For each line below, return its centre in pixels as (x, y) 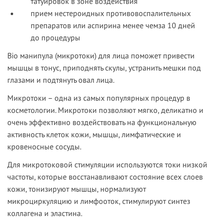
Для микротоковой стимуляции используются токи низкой (107, 165)
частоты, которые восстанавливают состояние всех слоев (105, 177)
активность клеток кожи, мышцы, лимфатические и (94, 135)
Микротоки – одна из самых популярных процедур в (99, 98)
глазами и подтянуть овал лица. (61, 80)
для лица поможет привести (145, 56)
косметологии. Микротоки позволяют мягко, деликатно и (105, 110)
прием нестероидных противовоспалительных (111, 13)
